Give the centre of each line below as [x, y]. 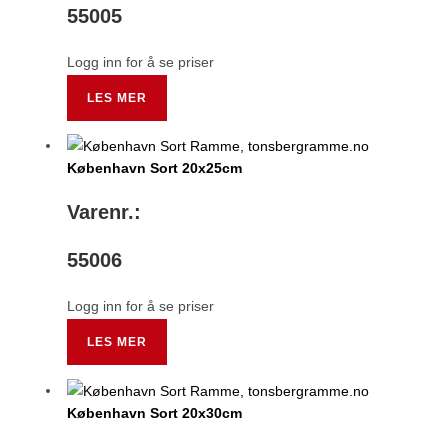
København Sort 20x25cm [155, 168]
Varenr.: [104, 212]
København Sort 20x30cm [155, 412]
